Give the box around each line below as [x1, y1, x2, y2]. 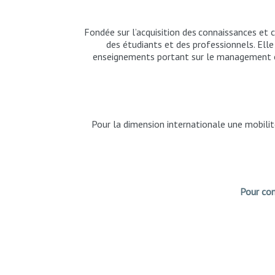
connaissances [198, 26, 257, 38]
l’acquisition [131, 26, 180, 38]
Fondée [83, 26, 115, 38]
